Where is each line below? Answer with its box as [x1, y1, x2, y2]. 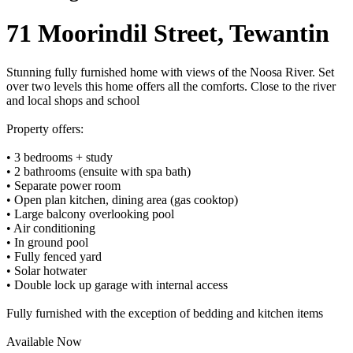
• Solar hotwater [6, 263, 87, 277]
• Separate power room [6, 178, 121, 192]
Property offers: [6, 121, 84, 136]
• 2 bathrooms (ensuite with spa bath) [6, 164, 191, 178]
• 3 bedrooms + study [6, 150, 113, 164]
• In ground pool [6, 235, 88, 249]
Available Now [6, 334, 82, 348]
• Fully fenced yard [6, 249, 102, 263]
